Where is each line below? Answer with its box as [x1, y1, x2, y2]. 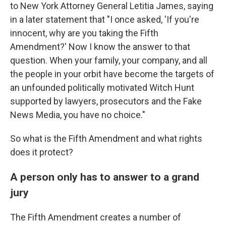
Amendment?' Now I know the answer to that [10, 41, 190, 52]
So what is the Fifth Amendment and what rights [10, 133, 202, 144]
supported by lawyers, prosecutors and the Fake [10, 96, 202, 106]
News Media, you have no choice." [10, 109, 145, 120]
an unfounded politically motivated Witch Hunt [10, 82, 194, 93]
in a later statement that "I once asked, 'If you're [10, 14, 199, 25]
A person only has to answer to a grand [10, 171, 199, 183]
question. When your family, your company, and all [10, 55, 207, 66]
